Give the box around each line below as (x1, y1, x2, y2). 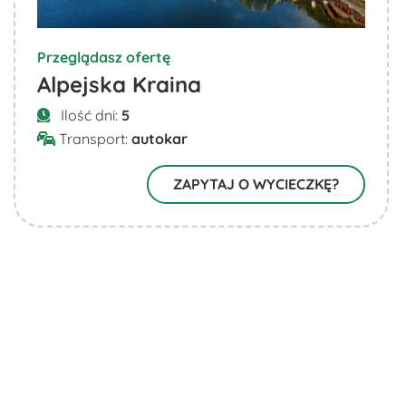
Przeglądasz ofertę (37, 48, 170, 67)
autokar (131, 130, 188, 149)
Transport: (55, 130, 131, 149)
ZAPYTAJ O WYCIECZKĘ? (172, 175, 339, 194)
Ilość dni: (57, 106, 121, 125)
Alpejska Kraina (37, 71, 201, 99)
